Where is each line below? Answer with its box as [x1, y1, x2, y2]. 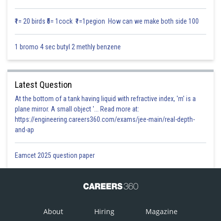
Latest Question [15, 79, 72, 90]
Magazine [146, 207, 178, 216]
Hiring [94, 207, 114, 216]
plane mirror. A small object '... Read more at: [15, 105, 139, 113]
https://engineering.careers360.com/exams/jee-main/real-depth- [15, 115, 195, 123]
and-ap [15, 126, 34, 134]
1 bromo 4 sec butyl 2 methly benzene [15, 43, 124, 51]
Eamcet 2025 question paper [15, 151, 96, 159]
